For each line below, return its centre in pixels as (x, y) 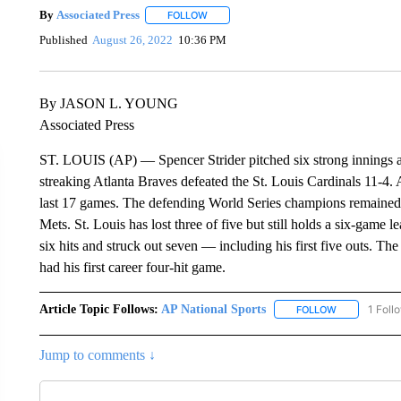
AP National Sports (213, 309)
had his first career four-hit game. (132, 267)
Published (63, 40)
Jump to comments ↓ (97, 354)
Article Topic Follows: (98, 309)
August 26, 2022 (133, 40)
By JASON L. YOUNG (108, 103)
